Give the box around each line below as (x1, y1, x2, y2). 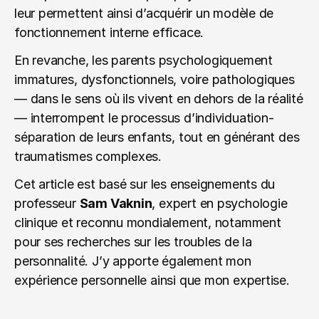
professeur (14, 196, 80, 211)
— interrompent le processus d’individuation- (14, 110, 274, 125)
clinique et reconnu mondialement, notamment (14, 215, 281, 230)
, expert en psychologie (152, 196, 288, 211)
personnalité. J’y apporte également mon (14, 253, 251, 268)
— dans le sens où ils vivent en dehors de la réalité (14, 91, 303, 106)
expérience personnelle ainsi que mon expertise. (14, 273, 290, 288)
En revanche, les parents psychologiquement (14, 53, 273, 68)
